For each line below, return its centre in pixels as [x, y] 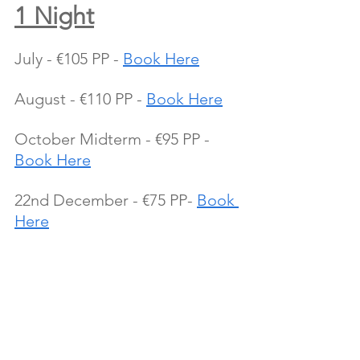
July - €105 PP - [69, 58]
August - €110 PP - [80, 98]
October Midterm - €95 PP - [114, 139]
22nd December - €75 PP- [106, 200]
